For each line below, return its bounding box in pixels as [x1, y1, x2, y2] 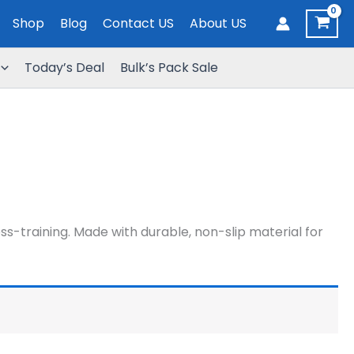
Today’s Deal [24, 58, 104, 77]
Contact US [103, 14, 174, 32]
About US [190, 14, 247, 32]
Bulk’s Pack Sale [119, 58, 218, 77]
